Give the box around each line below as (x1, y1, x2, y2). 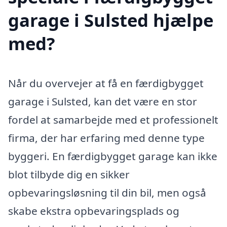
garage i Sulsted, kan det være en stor (8, 94, 197, 108)
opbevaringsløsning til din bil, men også (8, 185, 206, 200)
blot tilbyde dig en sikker (8, 167, 130, 181)
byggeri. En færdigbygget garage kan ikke (8, 148, 217, 163)
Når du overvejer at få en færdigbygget (8, 75, 204, 90)
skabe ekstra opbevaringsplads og (8, 203, 179, 218)
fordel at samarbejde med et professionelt (8, 112, 218, 127)
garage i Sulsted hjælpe (8, 8, 213, 32)
